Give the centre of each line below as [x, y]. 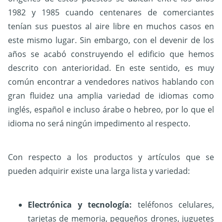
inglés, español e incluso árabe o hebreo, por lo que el [111, 110]
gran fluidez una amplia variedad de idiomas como [111, 96]
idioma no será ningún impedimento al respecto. [99, 124]
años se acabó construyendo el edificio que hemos [111, 54]
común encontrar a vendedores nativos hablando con [111, 82]
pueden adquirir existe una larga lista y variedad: [99, 171]
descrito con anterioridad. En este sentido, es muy [111, 68]
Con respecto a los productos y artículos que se [111, 157]
